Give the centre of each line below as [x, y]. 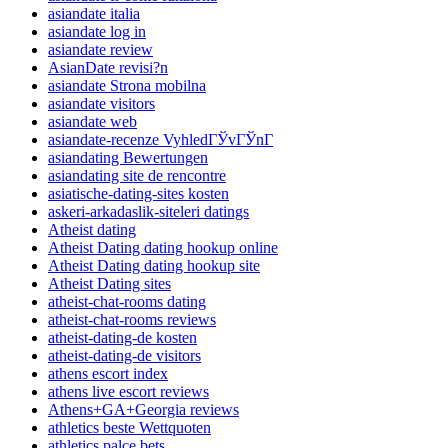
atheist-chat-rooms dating [127, 301]
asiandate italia [94, 13]
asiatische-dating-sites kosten [138, 193]
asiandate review [100, 49]
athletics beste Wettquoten [129, 427]
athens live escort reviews [128, 391]
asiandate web [92, 121]
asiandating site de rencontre [137, 175]
